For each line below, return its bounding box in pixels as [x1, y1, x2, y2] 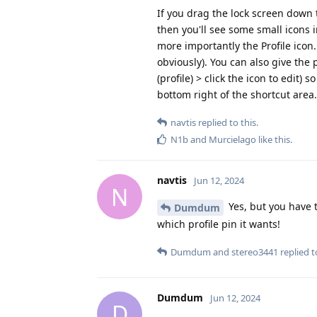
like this [256, 133, 290, 146]
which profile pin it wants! [157, 217, 280, 231]
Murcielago [209, 133, 256, 146]
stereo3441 [231, 245, 278, 258]
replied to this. [196, 116, 258, 129]
